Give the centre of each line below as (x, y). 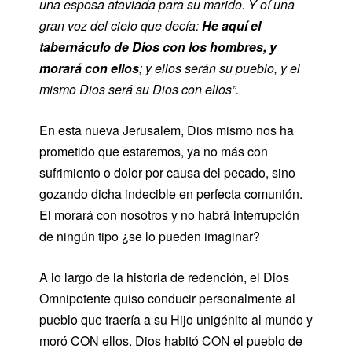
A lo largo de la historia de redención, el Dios (164, 277)
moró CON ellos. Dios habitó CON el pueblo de (171, 341)
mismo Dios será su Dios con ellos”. (139, 89)
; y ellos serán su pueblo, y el (220, 68)
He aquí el (231, 26)
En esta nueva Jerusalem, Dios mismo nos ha (167, 130)
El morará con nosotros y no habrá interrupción (169, 215)
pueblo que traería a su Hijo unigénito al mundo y (176, 319)
